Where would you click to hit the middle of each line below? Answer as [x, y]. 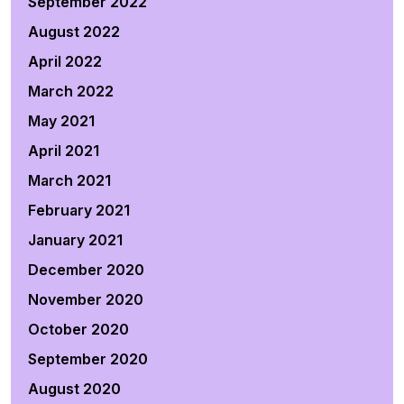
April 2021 [64, 151]
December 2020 [86, 270]
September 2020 [88, 359]
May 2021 [61, 121]
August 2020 [74, 389]
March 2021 [69, 180]
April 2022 [65, 61]
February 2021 [79, 210]
